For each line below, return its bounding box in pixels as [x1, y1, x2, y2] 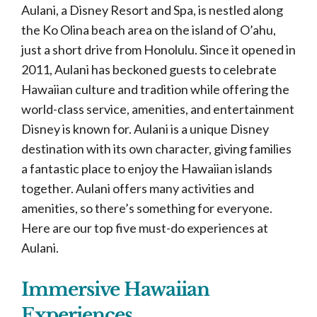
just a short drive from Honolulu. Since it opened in [21, 42, 296, 57]
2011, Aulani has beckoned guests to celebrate [21, 62, 277, 77]
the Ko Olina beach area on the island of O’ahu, [21, 22, 276, 38]
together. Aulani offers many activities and [21, 180, 254, 196]
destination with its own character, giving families [21, 141, 292, 156]
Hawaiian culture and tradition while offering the [21, 81, 289, 97]
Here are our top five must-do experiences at [21, 220, 268, 236]
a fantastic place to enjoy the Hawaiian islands [21, 161, 272, 176]
